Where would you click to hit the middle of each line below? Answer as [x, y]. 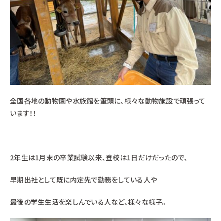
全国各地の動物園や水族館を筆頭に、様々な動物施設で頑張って [108, 101]
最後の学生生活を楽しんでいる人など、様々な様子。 [88, 202]
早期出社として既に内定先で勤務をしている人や [84, 180]
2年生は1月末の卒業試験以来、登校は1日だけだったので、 [99, 158]
